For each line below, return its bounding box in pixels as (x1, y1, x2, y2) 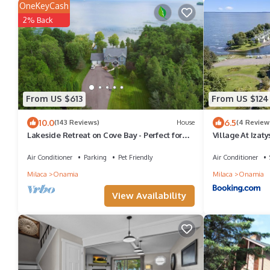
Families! (27, 140, 61, 151)
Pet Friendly (118, 152, 152, 162)
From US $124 (211, 93, 269, 104)
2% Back (23, 15, 53, 25)
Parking (84, 152, 107, 162)
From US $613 (26, 93, 83, 104)
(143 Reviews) (54, 118, 99, 127)
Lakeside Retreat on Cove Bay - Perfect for (27, 130, 183, 140)
